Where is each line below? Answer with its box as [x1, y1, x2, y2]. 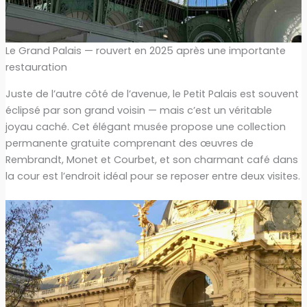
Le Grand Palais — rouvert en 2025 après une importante [5, 44, 286, 58]
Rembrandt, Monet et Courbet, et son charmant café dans [5, 152, 298, 167]
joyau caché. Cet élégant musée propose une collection [5, 119, 286, 134]
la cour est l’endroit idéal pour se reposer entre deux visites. [5, 169, 300, 183]
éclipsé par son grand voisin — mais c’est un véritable [5, 103, 272, 117]
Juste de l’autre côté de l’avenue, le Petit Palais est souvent [5, 86, 299, 101]
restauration [5, 60, 67, 75]
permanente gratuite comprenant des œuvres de [5, 136, 254, 150]
